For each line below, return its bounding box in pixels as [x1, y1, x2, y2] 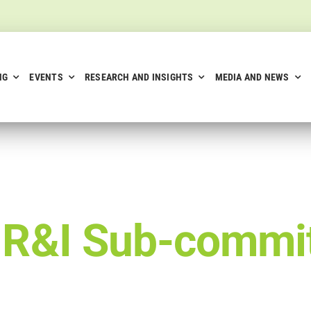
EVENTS [29, 72, 63, 83]
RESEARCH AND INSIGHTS [84, 72, 194, 83]
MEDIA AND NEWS [215, 72, 289, 83]
